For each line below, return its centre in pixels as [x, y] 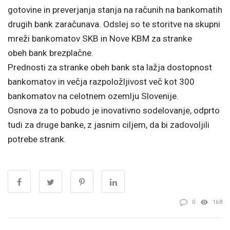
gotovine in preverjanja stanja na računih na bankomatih [115, 9]
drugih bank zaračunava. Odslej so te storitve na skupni [114, 24]
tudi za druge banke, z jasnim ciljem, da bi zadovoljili [109, 124]
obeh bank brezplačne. [51, 53]
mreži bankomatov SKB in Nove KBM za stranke [100, 38]
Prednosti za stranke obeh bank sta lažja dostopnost [110, 67]
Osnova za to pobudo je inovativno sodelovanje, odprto [114, 110]
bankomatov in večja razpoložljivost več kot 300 [101, 81]
